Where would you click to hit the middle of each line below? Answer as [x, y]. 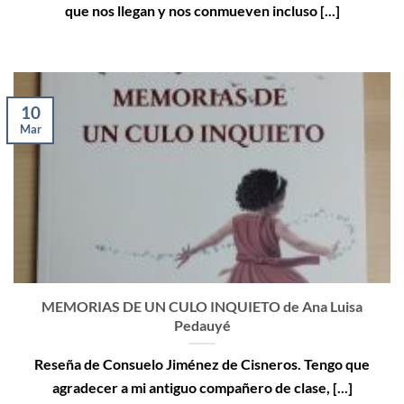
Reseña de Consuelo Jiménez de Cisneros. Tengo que [202, 363]
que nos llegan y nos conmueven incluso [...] [202, 11]
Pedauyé [202, 325]
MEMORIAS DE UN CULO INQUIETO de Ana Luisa [202, 306]
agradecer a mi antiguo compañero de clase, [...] [202, 387]
